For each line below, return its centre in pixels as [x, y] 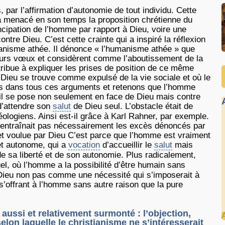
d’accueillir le [127, 145]
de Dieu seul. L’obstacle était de [132, 106]
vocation [84, 145]
